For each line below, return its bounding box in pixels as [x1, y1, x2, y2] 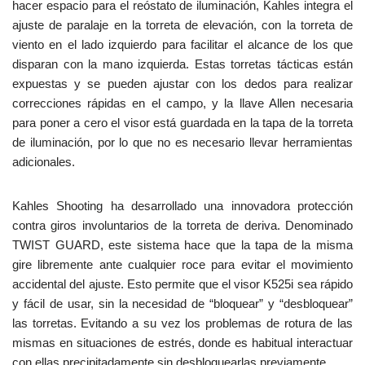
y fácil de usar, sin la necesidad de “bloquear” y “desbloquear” [12, 296, 353, 310]
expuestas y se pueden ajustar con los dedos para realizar [12, 76, 353, 90]
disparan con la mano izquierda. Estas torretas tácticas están [12, 56, 353, 71]
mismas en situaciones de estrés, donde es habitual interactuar [12, 335, 353, 350]
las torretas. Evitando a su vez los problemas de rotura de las [12, 315, 353, 330]
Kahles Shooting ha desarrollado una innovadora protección [12, 198, 353, 213]
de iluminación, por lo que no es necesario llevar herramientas [12, 134, 353, 149]
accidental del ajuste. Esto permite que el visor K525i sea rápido [12, 276, 353, 291]
